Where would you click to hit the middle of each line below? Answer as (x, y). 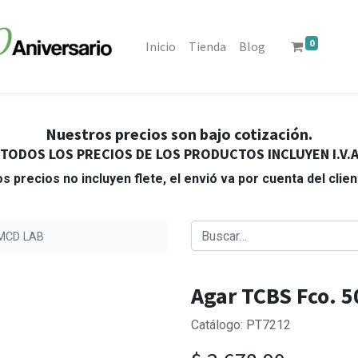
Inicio (161, 46)
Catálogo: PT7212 (241, 325)
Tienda (208, 46)
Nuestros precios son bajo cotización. (179, 134)
